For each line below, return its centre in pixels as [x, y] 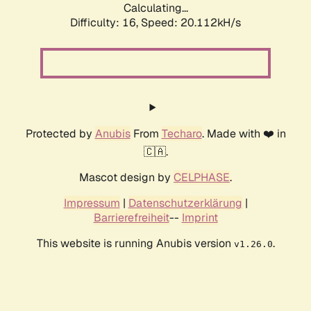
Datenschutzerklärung [185, 203]
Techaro [182, 134]
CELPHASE [202, 178]
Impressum [92, 203]
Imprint [200, 218]
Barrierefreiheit [131, 218]
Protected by [60, 134]
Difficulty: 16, [106, 23]
